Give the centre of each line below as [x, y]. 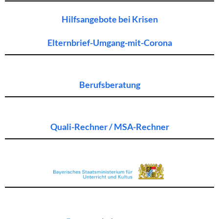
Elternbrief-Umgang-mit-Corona [109, 43]
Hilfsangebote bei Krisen [109, 19]
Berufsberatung [109, 85]
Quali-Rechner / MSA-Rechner [109, 127]
